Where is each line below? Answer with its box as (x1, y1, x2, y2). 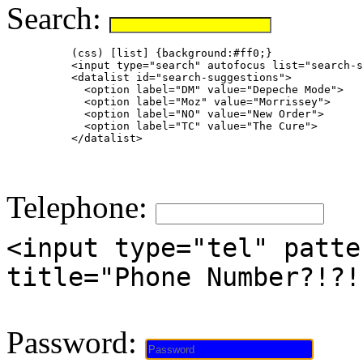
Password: (6, 324, 145, 360)
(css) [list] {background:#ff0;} (6, 46, 272, 59)
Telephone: (6, 189, 156, 224)
